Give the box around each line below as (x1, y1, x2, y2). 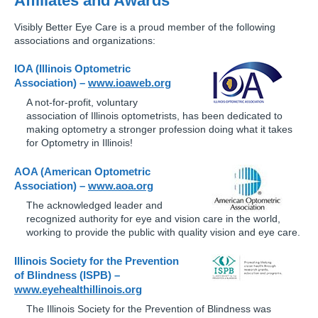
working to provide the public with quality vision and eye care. (26, 226, 300, 238)
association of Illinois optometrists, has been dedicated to (26, 110, 283, 122)
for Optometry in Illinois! (26, 137, 133, 149)
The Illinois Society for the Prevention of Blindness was (26, 303, 271, 315)
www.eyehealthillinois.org (14, 283, 142, 296)
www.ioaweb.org (88, 77, 171, 89)
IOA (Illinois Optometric (14, 62, 131, 75)
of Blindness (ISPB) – (14, 269, 120, 282)
